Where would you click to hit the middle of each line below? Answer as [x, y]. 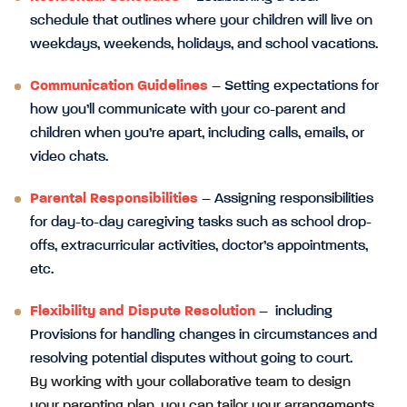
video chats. [71, 157]
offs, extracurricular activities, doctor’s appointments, [199, 246]
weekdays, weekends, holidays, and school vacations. [204, 44]
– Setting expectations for [295, 86]
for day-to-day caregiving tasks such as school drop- [201, 222]
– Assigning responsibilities [288, 199]
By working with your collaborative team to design [190, 382]
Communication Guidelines [121, 86]
